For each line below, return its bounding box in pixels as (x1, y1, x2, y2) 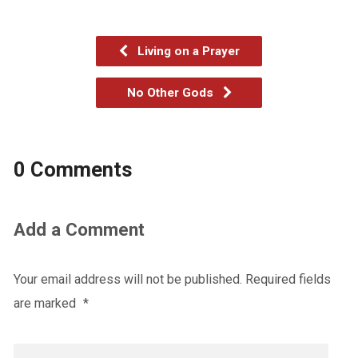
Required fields (245, 271, 331, 287)
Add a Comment (13, 218, 145, 240)
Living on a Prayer (134, 43, 240, 58)
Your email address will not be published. (13, 271, 242, 287)
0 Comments (13, 157, 133, 181)
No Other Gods (126, 85, 217, 100)
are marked (13, 295, 79, 311)
